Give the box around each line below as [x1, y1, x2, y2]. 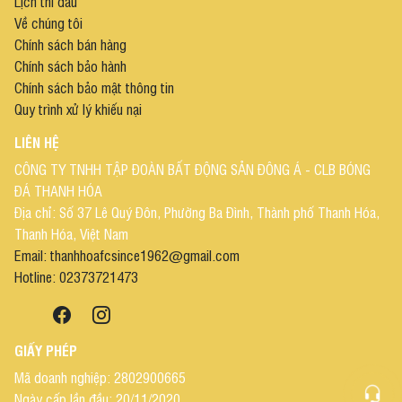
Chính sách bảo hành [14, 56, 127, 75]
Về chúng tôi [14, 13, 83, 32]
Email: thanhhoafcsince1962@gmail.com [14, 245, 240, 265]
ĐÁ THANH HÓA [14, 180, 102, 200]
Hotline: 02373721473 [14, 267, 138, 286]
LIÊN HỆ [14, 132, 59, 152]
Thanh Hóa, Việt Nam [14, 223, 128, 243]
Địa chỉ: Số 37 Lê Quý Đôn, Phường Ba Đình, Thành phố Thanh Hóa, [14, 202, 380, 222]
